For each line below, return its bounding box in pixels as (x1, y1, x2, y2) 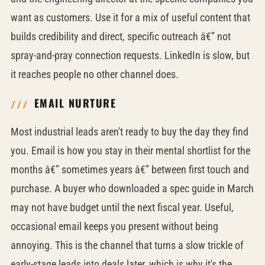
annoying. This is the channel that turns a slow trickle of (10, 239, 244, 251)
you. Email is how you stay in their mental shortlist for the (10, 144, 250, 157)
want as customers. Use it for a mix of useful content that (10, 11, 250, 24)
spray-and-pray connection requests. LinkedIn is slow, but (10, 49, 250, 62)
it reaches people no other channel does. (10, 68, 179, 80)
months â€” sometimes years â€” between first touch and (10, 163, 249, 176)
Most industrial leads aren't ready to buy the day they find (10, 125, 248, 138)
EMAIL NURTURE (34, 95, 117, 111)
